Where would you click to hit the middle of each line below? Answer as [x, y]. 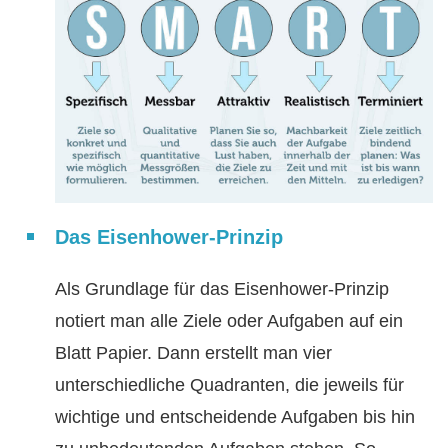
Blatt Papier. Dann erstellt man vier [193, 353]
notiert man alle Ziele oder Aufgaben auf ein [229, 321]
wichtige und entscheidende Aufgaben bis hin [235, 417]
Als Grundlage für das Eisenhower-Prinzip [222, 289]
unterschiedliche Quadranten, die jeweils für [229, 385]
